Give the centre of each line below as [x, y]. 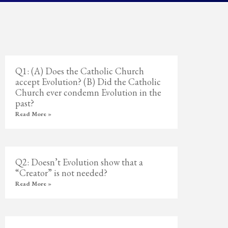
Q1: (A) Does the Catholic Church [80, 71]
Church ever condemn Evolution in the [89, 92]
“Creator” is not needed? [62, 173]
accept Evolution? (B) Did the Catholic [88, 82]
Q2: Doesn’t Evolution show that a [79, 162]
